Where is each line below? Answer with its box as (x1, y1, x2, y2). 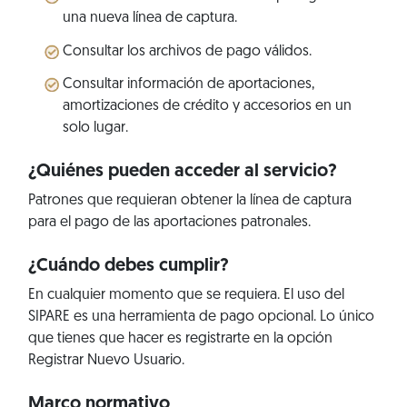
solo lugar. (62, 121, 128, 136)
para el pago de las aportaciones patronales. (27, 215, 311, 231)
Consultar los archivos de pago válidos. (62, 44, 312, 59)
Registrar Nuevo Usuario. (27, 353, 184, 369)
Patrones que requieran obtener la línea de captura (27, 194, 352, 209)
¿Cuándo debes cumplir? (27, 257, 229, 276)
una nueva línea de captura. (62, 10, 237, 25)
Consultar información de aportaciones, (62, 77, 314, 93)
